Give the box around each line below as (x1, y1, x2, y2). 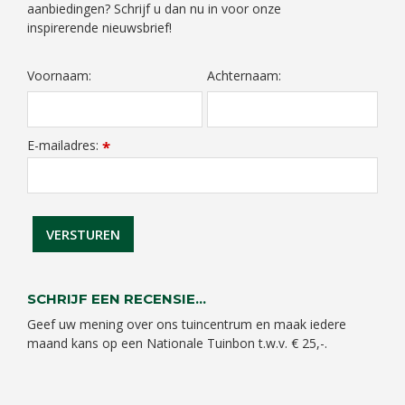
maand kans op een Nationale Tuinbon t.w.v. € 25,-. (27, 334, 327, 352)
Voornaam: (27, 66, 91, 84)
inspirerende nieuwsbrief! (27, 19, 172, 37)
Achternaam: (207, 66, 281, 84)
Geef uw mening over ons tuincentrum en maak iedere (27, 315, 346, 333)
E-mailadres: (27, 136, 102, 154)
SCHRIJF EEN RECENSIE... (27, 289, 206, 307)
